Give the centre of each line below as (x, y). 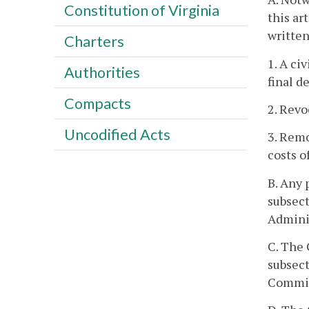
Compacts (97, 103)
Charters (94, 41)
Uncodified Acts (117, 134)
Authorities (102, 72)
